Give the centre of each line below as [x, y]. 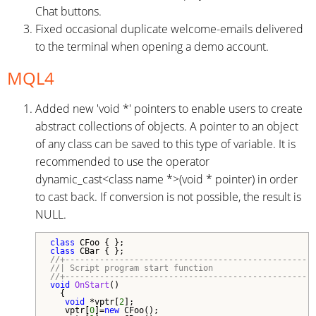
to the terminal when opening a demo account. [152, 47]
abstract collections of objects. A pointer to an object [167, 126]
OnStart [92, 285]
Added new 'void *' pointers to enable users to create [169, 109]
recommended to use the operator [122, 162]
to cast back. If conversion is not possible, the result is [168, 197]
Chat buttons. [68, 11]
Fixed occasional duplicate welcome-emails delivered [169, 29]
